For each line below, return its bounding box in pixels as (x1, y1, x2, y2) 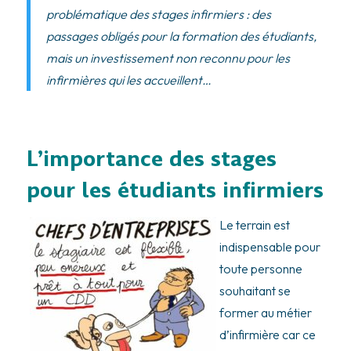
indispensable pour (219, 239, 320, 255)
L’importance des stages (26, 144, 277, 174)
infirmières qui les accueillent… (45, 71, 212, 88)
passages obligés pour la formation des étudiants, (45, 27, 317, 44)
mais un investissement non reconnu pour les (45, 49, 290, 66)
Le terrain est (219, 217, 290, 233)
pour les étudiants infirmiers (26, 175, 324, 205)
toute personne (219, 261, 302, 277)
